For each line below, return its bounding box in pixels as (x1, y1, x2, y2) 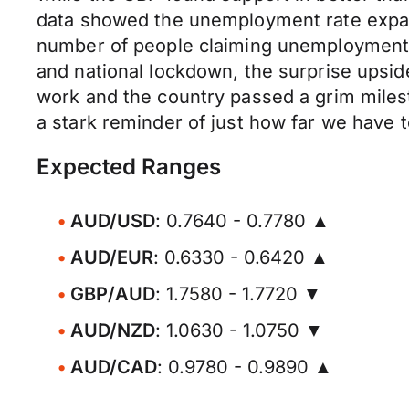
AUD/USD (70, 210, 155, 232)
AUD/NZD (70, 320, 155, 341)
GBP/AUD (70, 283, 155, 305)
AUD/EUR (70, 246, 153, 268)
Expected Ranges (37, 153, 221, 180)
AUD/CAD (70, 356, 157, 378)
